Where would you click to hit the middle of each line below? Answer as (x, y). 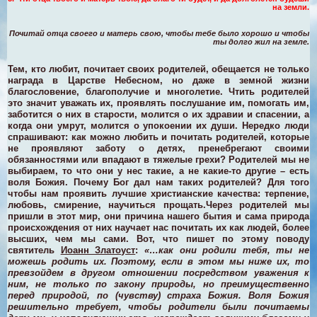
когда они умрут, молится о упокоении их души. (125, 125)
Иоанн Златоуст (98, 250)
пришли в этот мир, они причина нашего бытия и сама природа (158, 216)
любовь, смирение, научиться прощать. (107, 204)
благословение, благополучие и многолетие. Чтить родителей (158, 91)
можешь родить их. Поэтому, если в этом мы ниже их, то (158, 261)
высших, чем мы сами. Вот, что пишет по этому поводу (158, 238)
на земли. (291, 7)
